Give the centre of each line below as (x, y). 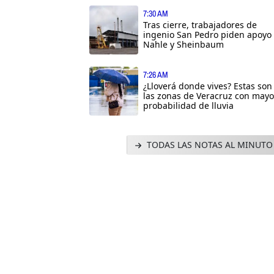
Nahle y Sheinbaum (183, 44)
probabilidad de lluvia (188, 105)
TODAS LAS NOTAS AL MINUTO (208, 144)
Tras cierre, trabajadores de (200, 24)
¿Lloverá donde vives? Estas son (208, 86)
